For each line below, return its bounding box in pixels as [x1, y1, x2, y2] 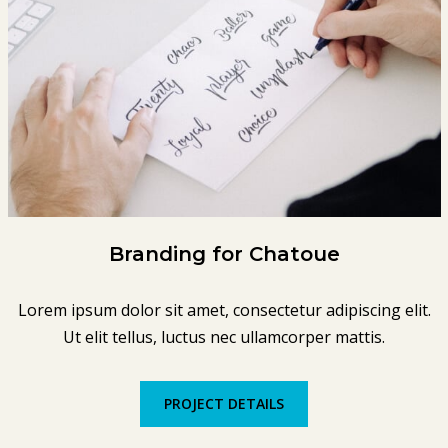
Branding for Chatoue [108, 241, 340, 266]
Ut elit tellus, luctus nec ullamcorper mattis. [63, 325, 385, 348]
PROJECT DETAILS [164, 393, 284, 413]
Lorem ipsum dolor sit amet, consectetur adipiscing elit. [17, 298, 431, 321]
